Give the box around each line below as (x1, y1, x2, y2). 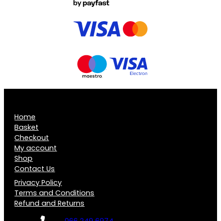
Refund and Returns (14, 198, 85, 208)
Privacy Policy (14, 178, 62, 187)
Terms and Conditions (14, 188, 95, 198)
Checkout (14, 132, 49, 143)
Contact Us (14, 163, 55, 174)
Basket (14, 122, 39, 132)
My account (14, 143, 57, 153)
